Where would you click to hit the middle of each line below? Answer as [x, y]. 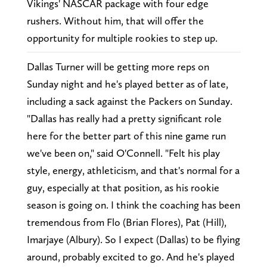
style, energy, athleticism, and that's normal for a [133, 170]
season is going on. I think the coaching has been [133, 205]
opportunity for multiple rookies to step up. [122, 38]
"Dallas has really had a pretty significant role [124, 119]
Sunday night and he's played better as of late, [127, 84]
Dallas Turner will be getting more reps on [118, 67]
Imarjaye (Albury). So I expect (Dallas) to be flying [133, 240]
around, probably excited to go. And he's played [131, 257]
